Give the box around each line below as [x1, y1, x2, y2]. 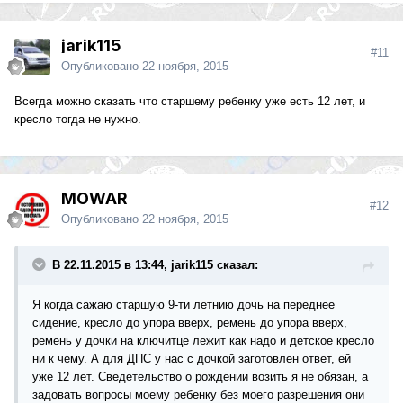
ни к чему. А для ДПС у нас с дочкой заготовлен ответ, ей [32, 352, 351, 366]
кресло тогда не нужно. [14, 112, 141, 127]
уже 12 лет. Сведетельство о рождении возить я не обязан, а [32, 370, 368, 384]
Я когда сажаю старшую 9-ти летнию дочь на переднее [32, 298, 335, 312]
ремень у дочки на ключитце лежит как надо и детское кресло [32, 334, 374, 348]
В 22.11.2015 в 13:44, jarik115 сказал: [52, 258, 258, 273]
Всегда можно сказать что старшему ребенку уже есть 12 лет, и [14, 94, 365, 109]
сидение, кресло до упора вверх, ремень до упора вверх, [32, 316, 347, 330]
